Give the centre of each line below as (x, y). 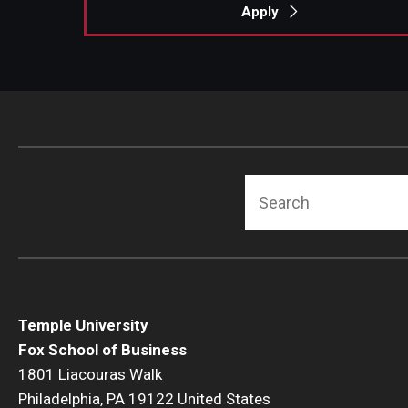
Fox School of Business (102, 350)
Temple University (83, 325)
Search (273, 188)
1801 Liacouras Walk (90, 374)
